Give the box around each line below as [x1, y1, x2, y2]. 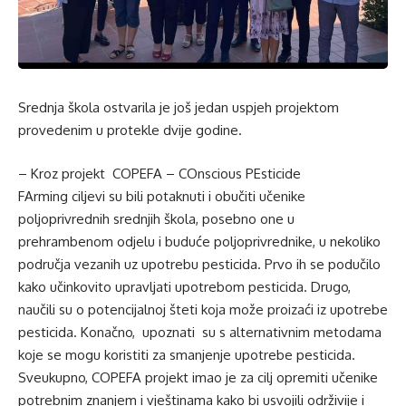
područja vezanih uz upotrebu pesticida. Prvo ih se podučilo [18, 255, 381, 273]
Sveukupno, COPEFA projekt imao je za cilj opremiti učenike [18, 368, 378, 386]
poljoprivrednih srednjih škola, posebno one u [18, 209, 295, 227]
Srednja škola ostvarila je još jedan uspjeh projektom [18, 99, 339, 117]
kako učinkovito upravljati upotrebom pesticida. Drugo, [18, 277, 351, 295]
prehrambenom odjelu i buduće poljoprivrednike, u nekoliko [18, 232, 381, 250]
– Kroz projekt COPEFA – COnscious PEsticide [18, 164, 301, 182]
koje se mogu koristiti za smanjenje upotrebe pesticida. [18, 345, 355, 363]
